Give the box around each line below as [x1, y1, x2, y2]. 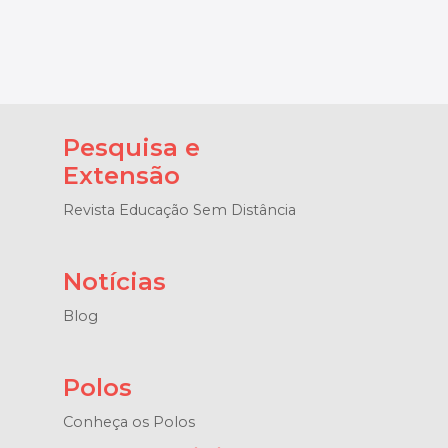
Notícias [63, 266, 167, 296]
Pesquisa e [63, 132, 201, 162]
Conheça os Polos [63, 412, 196, 431]
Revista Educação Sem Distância [63, 200, 297, 219]
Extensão [63, 160, 181, 190]
